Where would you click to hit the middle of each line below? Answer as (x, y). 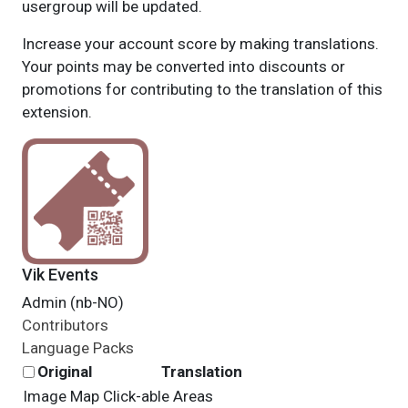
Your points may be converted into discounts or (183, 66)
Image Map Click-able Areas (117, 396)
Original (64, 372)
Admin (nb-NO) (72, 302)
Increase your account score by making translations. (200, 44)
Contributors (65, 325)
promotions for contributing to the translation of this (202, 89)
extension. (56, 112)
